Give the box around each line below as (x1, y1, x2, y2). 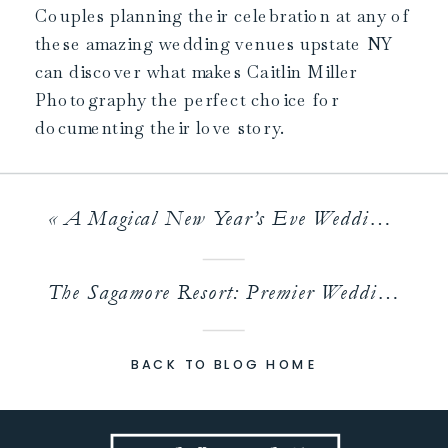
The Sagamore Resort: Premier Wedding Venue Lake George (376, 279, 400, 305)
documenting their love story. (35, 117, 285, 140)
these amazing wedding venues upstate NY (35, 33, 392, 56)
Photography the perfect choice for (35, 89, 340, 112)
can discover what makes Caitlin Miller (35, 61, 359, 84)
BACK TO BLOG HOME (131, 356, 318, 374)
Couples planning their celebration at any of (35, 5, 410, 28)
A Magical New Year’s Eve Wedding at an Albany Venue (63, 205, 370, 231)
